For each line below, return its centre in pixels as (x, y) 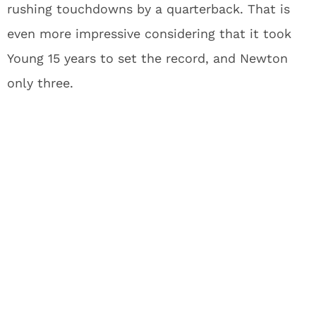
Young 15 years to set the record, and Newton (147, 58)
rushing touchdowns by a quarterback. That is (148, 9)
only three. (40, 83)
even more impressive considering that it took (149, 34)
